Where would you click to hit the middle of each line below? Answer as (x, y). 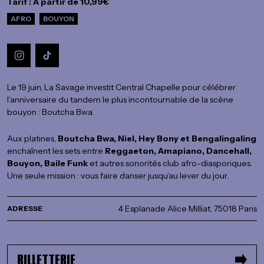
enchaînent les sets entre (56, 151)
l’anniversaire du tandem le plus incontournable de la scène (120, 100)
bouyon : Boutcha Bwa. (50, 112)
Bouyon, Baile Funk (47, 164)
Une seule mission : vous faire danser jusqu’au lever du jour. (118, 176)
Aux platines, (32, 139)
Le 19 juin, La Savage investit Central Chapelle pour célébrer (121, 88)
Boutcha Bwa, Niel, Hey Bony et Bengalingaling (157, 139)
